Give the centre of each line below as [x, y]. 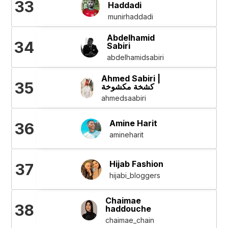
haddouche [128, 208]
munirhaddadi [131, 16]
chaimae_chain [130, 220]
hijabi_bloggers [135, 175]
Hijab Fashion [136, 164]
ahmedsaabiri [124, 98]
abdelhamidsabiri [136, 57]
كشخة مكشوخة [128, 86]
